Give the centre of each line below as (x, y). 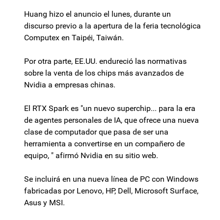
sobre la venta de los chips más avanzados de (104, 73)
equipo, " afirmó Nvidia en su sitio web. (91, 156)
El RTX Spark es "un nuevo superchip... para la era (110, 109)
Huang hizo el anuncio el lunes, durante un (97, 14)
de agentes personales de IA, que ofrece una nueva (111, 120)
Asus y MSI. (44, 203)
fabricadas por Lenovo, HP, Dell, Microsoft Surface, (111, 191)
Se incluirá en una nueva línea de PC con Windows (111, 179)
